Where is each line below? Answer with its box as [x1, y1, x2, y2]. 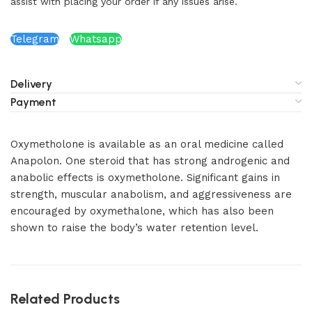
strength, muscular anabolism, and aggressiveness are [10, 188, 292, 201]
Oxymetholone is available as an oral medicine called [10, 138, 283, 150]
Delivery [10, 77, 52, 91]
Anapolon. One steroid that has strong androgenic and [10, 155, 290, 167]
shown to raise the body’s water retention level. [10, 221, 258, 234]
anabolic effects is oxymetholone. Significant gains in [10, 171, 280, 184]
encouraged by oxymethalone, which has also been [10, 205, 274, 217]
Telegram [10, 33, 59, 45]
